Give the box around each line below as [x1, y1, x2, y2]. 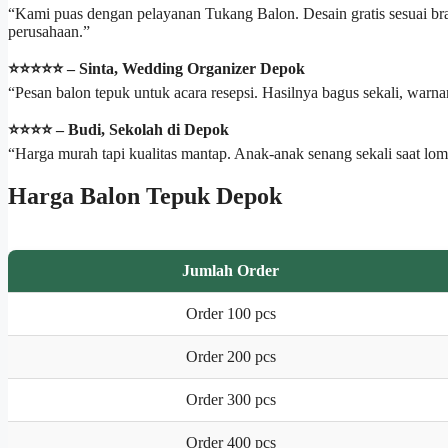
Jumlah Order [182, 261, 279, 279]
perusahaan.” [8, 22, 90, 40]
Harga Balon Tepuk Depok [8, 182, 282, 209]
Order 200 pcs [185, 347, 276, 365]
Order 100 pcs [185, 304, 276, 322]
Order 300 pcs [185, 390, 276, 408]
